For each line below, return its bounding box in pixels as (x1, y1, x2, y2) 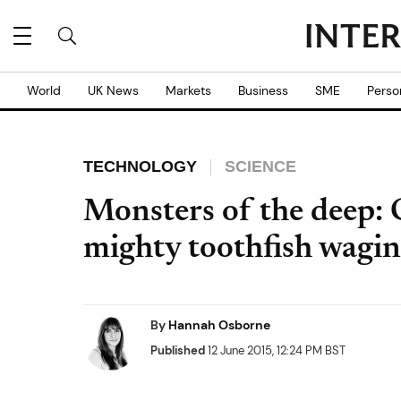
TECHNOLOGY (83, 158, 197, 175)
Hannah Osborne (168, 317, 270, 333)
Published (150, 343, 205, 358)
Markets (166, 82, 211, 98)
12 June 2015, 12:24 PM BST (205, 343, 346, 358)
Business (238, 82, 288, 98)
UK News (88, 82, 139, 98)
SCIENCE (225, 158, 296, 175)
